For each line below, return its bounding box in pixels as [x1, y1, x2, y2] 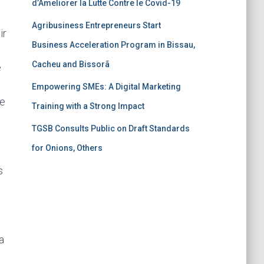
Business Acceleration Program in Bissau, [31, 40, 195, 50]
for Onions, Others [31, 143, 103, 153]
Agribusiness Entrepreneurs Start [31, 21, 161, 31]
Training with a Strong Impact [31, 101, 144, 111]
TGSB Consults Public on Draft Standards [31, 124, 190, 134]
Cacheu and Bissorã [31, 60, 110, 70]
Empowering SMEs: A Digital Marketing [31, 82, 181, 92]
